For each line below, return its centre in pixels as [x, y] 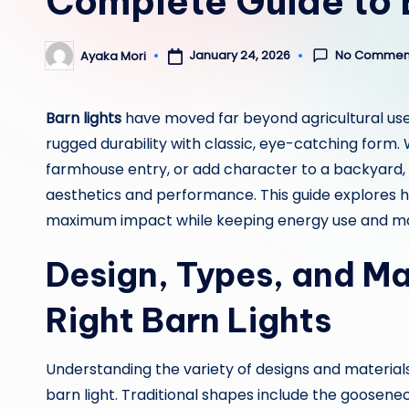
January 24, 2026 [239, 56]
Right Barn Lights [189, 320]
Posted [66, 61]
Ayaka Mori [113, 56]
